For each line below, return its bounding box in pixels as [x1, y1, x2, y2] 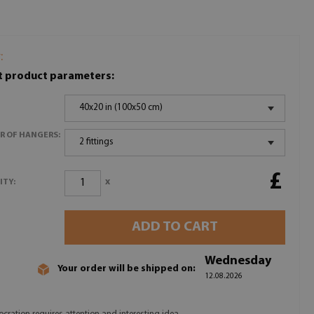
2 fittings [79, 137, 114, 146]
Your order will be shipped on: [57, 263, 196, 274]
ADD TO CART [132, 220, 219, 234]
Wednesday [205, 254, 271, 268]
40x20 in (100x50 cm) [79, 103, 163, 112]
